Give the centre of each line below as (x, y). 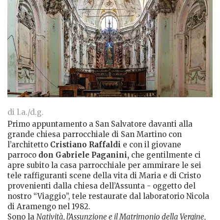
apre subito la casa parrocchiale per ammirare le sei (104, 165)
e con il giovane (151, 144)
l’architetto (29, 144)
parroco (23, 155)
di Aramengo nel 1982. (50, 206)
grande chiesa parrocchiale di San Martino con (95, 134)
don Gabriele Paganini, (84, 155)
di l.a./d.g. (26, 112)
